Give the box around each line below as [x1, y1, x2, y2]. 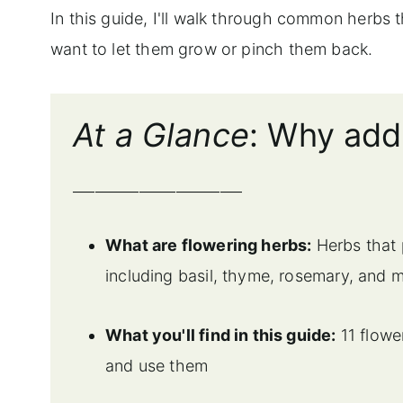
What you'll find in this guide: [105, 325, 336, 345]
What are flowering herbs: [105, 235, 312, 255]
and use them [105, 355, 209, 375]
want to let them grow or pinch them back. [50, 39, 373, 58]
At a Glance [73, 114, 249, 155]
